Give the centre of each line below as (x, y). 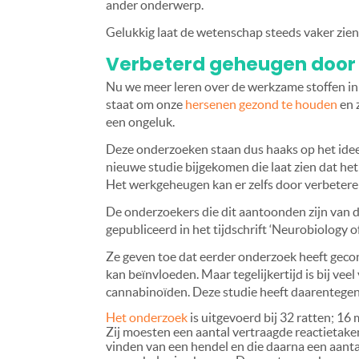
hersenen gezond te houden (261, 105)
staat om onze (145, 105)
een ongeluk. (140, 122)
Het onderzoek (147, 318)
